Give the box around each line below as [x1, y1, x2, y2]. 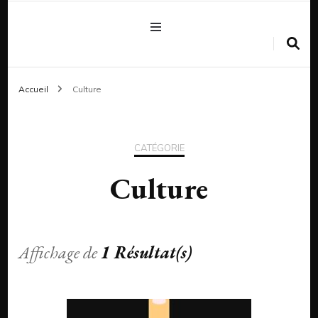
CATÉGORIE [133, 141, 185, 153]
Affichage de [18, 241, 102, 263]
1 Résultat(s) [101, 241, 192, 263]
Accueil [18, 83, 49, 94]
